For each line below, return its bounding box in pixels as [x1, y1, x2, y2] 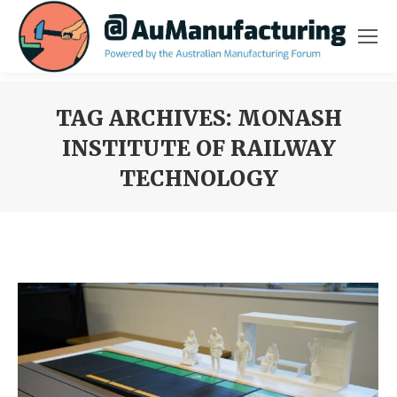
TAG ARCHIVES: [55, 104, 237, 132]
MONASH [237, 104, 342, 132]
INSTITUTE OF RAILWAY [61, 134, 336, 162]
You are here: [18, 197, 95, 214]
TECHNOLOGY [119, 164, 278, 192]
